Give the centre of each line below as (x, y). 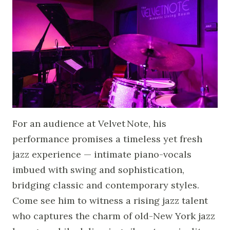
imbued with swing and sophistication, (98, 169)
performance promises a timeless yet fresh (107, 139)
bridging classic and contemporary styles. (106, 185)
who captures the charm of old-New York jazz (114, 216)
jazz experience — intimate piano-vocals (102, 154)
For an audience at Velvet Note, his (89, 123)
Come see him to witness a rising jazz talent (110, 200)
